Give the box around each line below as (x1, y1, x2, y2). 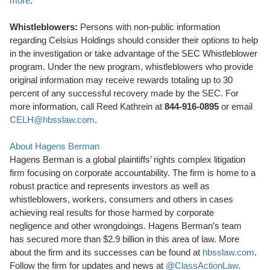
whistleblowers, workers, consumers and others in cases (10, 194, 233, 204)
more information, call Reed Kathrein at (10, 101, 165, 111)
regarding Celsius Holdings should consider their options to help (10, 35, 258, 45)
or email (219, 101, 253, 111)
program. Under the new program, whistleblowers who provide (10, 61, 253, 72)
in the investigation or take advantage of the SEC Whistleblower (10, 48, 257, 58)
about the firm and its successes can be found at (10, 247, 202, 257)
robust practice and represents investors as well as (10, 181, 210, 191)
